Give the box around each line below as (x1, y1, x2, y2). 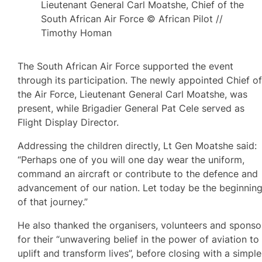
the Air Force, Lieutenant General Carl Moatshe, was (18, 88, 248, 100)
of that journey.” (18, 195, 88, 208)
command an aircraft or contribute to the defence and (18, 167, 258, 180)
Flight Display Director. (18, 116, 119, 128)
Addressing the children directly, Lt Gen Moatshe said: (18, 139, 257, 151)
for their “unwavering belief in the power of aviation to (18, 233, 260, 245)
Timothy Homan (41, 27, 112, 39)
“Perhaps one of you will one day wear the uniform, (18, 153, 245, 166)
